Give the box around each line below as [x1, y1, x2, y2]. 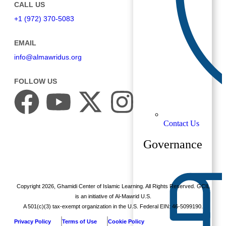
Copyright [16, 183, 42, 189]
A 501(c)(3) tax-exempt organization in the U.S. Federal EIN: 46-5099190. [23, 203, 203, 209]
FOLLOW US [14, 77, 57, 85]
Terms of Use [62, 218, 97, 224]
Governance [143, 138, 202, 151]
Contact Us [163, 119, 199, 128]
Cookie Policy [108, 218, 144, 224]
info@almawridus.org [14, 52, 82, 61]
